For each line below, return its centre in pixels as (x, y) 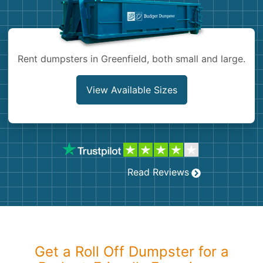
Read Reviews (158, 172)
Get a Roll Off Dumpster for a (131, 252)
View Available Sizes (131, 90)
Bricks (32, 77)
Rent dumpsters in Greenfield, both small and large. (131, 59)
